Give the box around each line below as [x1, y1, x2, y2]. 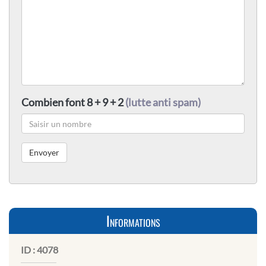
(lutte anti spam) [125, 96, 201, 109]
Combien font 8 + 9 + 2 [21, 96, 125, 109]
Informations [106, 211, 160, 232]
